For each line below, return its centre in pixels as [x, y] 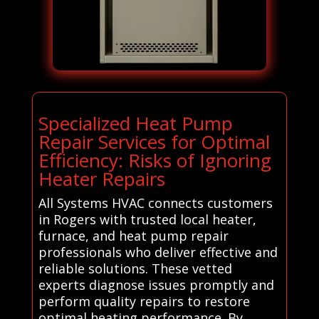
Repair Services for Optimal [154, 142]
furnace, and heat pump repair [133, 236]
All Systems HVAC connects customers [155, 203]
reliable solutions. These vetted [135, 269]
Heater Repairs [101, 179]
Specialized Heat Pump [135, 124]
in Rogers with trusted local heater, [147, 220]
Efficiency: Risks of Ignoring [155, 161]
